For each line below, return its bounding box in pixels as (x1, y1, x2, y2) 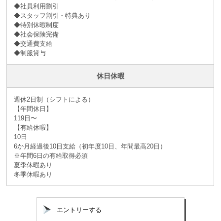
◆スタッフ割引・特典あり (13, 11, 91, 19)
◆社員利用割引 (13, 2, 59, 10)
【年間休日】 (13, 105, 52, 112)
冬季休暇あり (13, 170, 52, 178)
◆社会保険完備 (13, 30, 59, 38)
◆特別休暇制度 (13, 21, 59, 29)
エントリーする (56, 206, 102, 214)
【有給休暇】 (13, 123, 52, 131)
